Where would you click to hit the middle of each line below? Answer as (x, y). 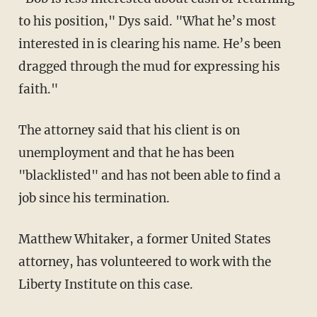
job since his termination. (94, 198)
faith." (38, 89)
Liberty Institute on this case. (105, 284)
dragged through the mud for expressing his (149, 66)
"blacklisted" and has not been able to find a (149, 175)
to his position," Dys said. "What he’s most (147, 21)
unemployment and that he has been (126, 152)
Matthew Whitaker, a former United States (144, 239)
